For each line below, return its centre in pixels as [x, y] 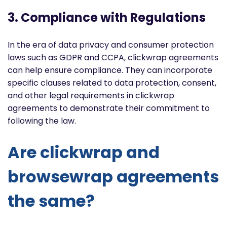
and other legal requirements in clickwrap [91, 95]
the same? [51, 201]
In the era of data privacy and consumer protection [111, 45]
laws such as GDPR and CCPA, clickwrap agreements [113, 57]
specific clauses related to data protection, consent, [112, 83]
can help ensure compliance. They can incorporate [110, 70]
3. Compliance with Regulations [107, 17]
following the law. [42, 121]
